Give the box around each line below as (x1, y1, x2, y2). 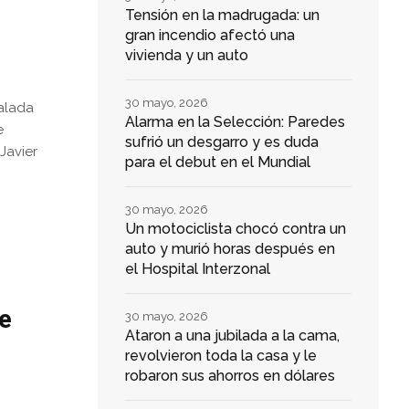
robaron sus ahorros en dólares (124, 367, 335, 385)
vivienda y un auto (124, 47, 248, 65)
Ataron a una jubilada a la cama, (124, 327, 340, 345)
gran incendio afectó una (124, 26, 295, 45)
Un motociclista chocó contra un (124, 220, 346, 238)
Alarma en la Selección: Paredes (124, 113, 345, 131)
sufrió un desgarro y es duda (124, 133, 319, 152)
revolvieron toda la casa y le (124, 347, 317, 365)
